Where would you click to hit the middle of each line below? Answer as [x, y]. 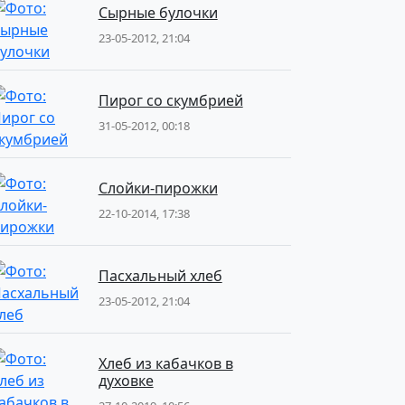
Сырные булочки [158, 13]
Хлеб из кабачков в [165, 363]
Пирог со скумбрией [170, 100]
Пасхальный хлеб [160, 276]
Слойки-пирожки [158, 188]
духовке [126, 381]
